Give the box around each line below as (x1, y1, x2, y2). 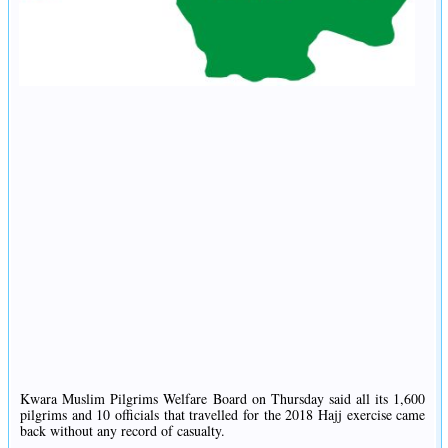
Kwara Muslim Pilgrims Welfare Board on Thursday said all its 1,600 (20, 388, 426, 408)
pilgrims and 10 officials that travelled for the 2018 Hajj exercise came (20, 404, 426, 424)
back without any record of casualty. (20, 420, 225, 440)
